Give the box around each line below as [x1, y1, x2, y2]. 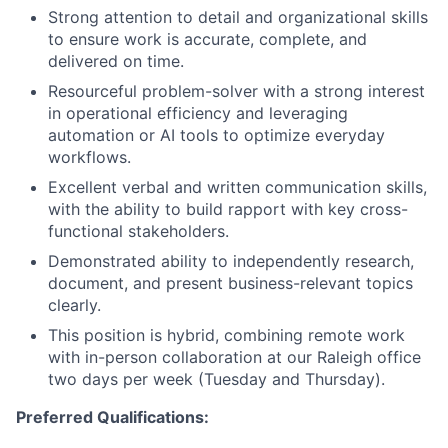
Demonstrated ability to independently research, [48, 250, 414, 271]
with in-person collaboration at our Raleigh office [48, 346, 421, 367]
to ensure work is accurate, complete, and [48, 28, 367, 49]
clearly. [48, 294, 101, 315]
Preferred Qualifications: [16, 406, 209, 427]
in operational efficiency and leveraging [48, 102, 348, 123]
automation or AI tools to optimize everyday [48, 124, 385, 145]
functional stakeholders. [48, 220, 229, 241]
